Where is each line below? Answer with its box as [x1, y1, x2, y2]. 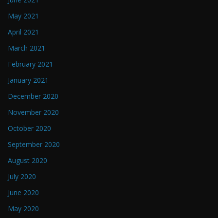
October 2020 [8, 123, 51, 133]
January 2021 [8, 75, 49, 85]
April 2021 [8, 27, 39, 36]
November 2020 [8, 107, 59, 117]
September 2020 [8, 139, 60, 149]
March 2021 [8, 43, 45, 53]
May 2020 [8, 203, 39, 213]
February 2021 [8, 59, 53, 69]
